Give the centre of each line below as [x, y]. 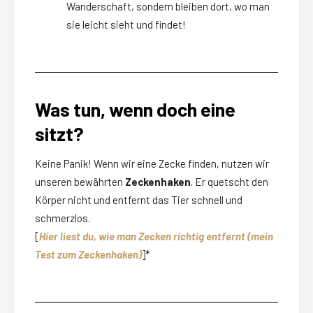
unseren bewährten [80, 182]
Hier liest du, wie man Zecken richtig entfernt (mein [156, 236]
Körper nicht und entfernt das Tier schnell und [139, 200]
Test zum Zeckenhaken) [88, 255]
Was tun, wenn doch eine [135, 109]
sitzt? [59, 134]
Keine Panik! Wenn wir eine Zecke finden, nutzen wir [152, 164]
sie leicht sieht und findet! [126, 25]
